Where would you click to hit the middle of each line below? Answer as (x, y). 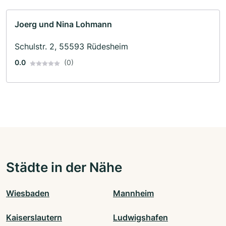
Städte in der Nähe (64, 167)
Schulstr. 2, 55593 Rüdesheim (71, 47)
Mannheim (133, 193)
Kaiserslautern (34, 218)
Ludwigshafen (140, 218)
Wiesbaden (28, 193)
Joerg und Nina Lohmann (63, 24)
